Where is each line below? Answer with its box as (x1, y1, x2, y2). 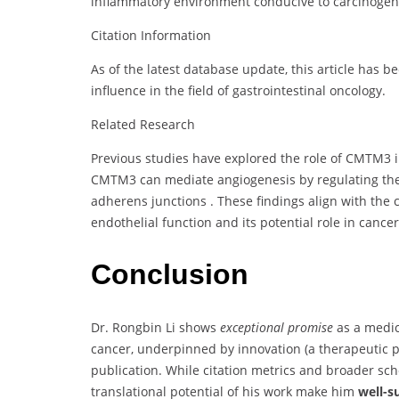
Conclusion (91, 258, 248, 291)
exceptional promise (220, 318, 333, 336)
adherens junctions (91, 191, 207, 209)
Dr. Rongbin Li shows (91, 318, 220, 336)
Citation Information (91, 26, 211, 44)
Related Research (91, 115, 195, 133)
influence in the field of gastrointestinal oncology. (91, 81, 386, 99)
